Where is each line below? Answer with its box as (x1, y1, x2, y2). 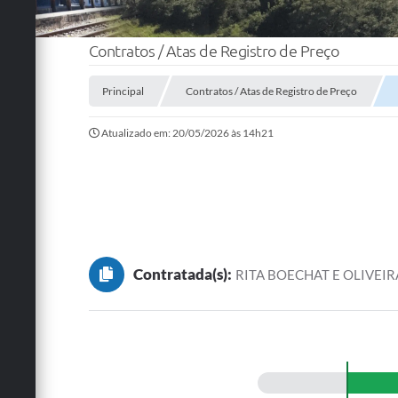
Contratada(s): (132, 265, 232, 283)
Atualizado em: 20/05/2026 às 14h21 (100, 126, 274, 139)
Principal (101, 84, 144, 98)
